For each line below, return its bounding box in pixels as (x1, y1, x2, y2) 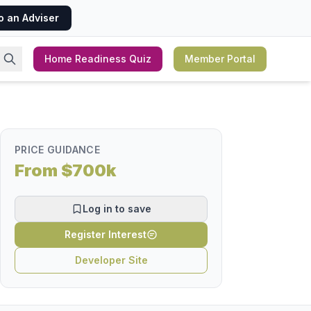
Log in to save (82, 203, 151, 215)
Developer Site (74, 254, 148, 266)
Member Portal (185, 53, 255, 65)
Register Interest (65, 228, 146, 240)
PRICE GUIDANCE (15, 144, 100, 155)
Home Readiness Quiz (44, 53, 151, 65)
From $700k (15, 160, 116, 180)
